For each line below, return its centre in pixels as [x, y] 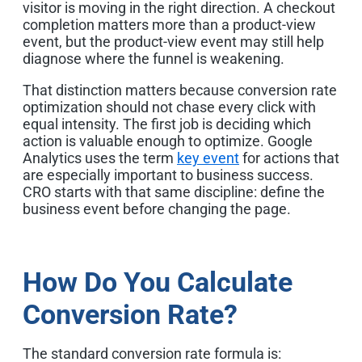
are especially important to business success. [168, 175]
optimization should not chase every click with [169, 107]
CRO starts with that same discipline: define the [174, 192]
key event [208, 158]
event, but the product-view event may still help [173, 41]
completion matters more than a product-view [169, 24]
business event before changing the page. [157, 208]
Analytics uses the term [100, 158]
